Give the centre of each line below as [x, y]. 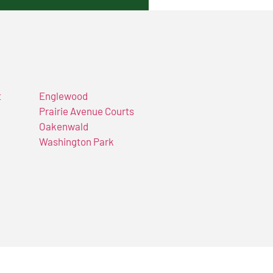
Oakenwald [63, 126]
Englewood [63, 96]
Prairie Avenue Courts [86, 111]
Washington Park [76, 142]
